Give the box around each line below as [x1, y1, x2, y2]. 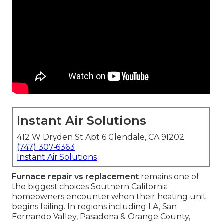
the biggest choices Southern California [12, 182, 168, 192]
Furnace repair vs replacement [12, 172, 139, 182]
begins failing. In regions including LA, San [12, 202, 177, 212]
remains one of [139, 172, 199, 182]
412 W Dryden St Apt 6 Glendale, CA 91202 [17, 132, 184, 142]
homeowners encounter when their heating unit [12, 192, 206, 202]
